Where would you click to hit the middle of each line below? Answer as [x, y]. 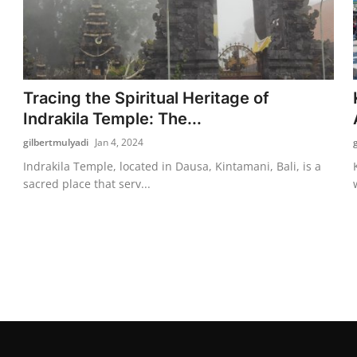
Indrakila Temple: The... [113, 118]
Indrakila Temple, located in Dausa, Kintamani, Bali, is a [173, 166]
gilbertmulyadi [56, 142]
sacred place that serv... [87, 183]
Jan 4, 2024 [120, 142]
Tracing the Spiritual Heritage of [147, 98]
